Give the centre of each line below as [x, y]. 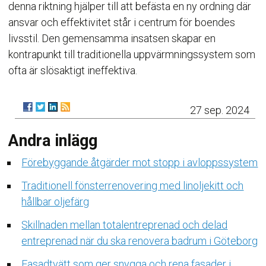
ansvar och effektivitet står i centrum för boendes [122, 22]
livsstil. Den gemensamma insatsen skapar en [112, 38]
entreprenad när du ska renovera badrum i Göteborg [140, 241]
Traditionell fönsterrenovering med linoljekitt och [133, 186]
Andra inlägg [53, 141]
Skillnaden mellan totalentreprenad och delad [125, 225]
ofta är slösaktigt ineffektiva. [74, 70]
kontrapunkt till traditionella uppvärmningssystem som [132, 54]
